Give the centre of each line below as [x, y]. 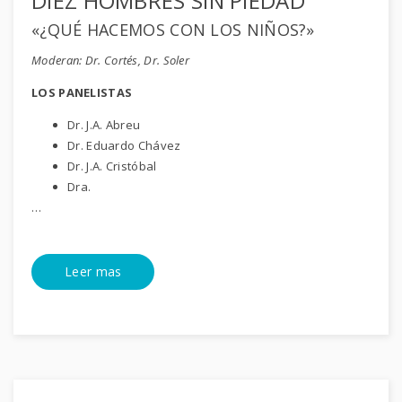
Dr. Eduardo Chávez [124, 146]
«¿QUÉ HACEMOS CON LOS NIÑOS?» [173, 30]
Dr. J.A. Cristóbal [112, 166]
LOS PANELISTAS [82, 93]
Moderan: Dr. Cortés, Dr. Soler [110, 61]
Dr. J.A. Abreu [104, 125]
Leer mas [93, 272]
